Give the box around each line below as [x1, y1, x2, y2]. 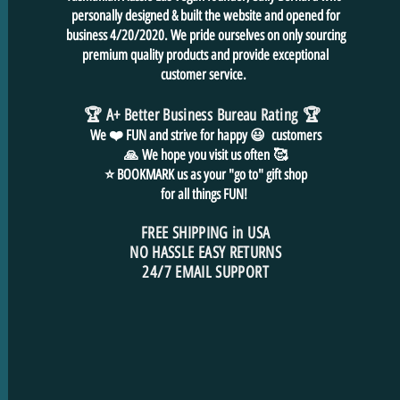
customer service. [161, 65, 251, 83]
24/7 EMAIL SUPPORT [142, 262, 269, 282]
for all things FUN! [160, 185, 251, 203]
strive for [170, 126, 217, 144]
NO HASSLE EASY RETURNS [129, 242, 282, 262]
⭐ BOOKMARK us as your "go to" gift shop [104, 165, 307, 183]
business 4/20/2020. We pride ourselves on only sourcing [65, 26, 346, 44]
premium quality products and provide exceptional [82, 46, 329, 63]
